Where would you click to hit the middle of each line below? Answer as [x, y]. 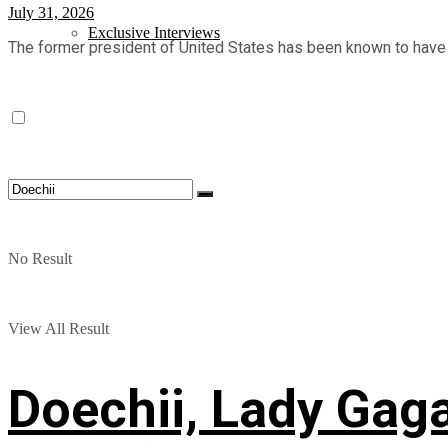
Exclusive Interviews [154, 32]
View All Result [58, 328]
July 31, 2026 [51, 12]
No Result [40, 258]
